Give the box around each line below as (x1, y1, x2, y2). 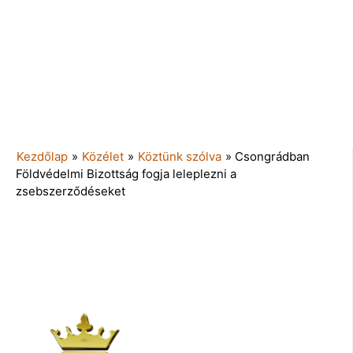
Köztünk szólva (138, 148, 221, 164)
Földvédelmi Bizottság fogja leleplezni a (16, 165, 236, 181)
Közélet (82, 148, 124, 164)
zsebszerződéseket (16, 183, 125, 199)
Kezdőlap (17, 148, 68, 164)
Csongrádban (235, 148, 310, 164)
